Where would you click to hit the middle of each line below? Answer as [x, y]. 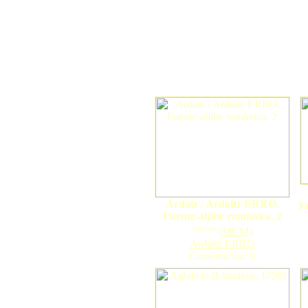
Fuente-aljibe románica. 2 [222, 216]
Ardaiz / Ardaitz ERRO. [222, 204]
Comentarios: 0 [222, 256]
